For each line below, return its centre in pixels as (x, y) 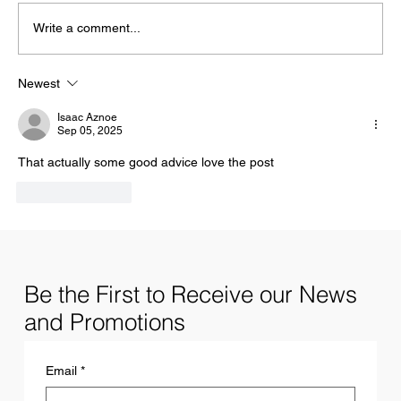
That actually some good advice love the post (148, 162)
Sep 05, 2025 (90, 130)
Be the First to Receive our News (190, 294)
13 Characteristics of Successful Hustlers (196, 90)
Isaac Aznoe (87, 117)
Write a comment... (87, 28)
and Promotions (104, 321)
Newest (39, 83)
